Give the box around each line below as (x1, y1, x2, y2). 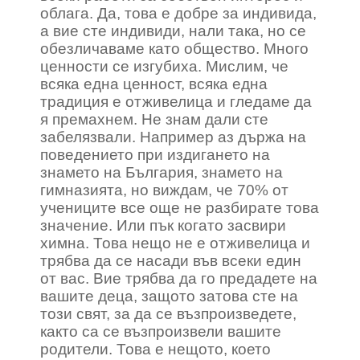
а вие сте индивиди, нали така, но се (40, 22, 306, 39)
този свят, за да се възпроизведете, (40, 305, 297, 322)
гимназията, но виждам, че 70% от (40, 182, 288, 198)
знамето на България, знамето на (40, 164, 283, 181)
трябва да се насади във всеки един (40, 252, 301, 269)
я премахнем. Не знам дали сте (40, 111, 268, 128)
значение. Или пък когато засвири (40, 217, 286, 234)
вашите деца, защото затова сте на (40, 288, 298, 305)
